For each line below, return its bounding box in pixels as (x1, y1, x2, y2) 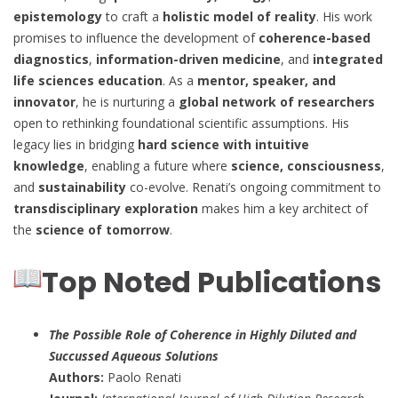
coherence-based (259, 28, 370, 46)
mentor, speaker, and (197, 71, 336, 89)
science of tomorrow (36, 220, 170, 238)
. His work (316, 7, 372, 25)
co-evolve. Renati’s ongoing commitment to (126, 178, 381, 195)
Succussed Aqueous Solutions (49, 346, 219, 364)
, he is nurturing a (76, 92, 179, 110)
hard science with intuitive (138, 135, 309, 153)
